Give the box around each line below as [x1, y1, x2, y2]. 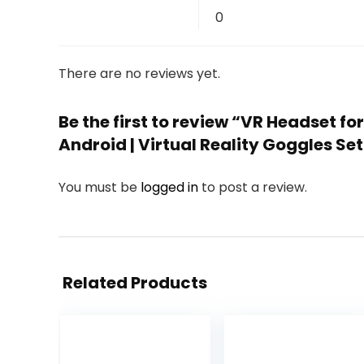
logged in [141, 178, 201, 197]
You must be [58, 178, 141, 197]
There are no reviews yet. [58, 64, 220, 83]
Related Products [63, 271, 207, 294]
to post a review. [201, 178, 307, 197]
